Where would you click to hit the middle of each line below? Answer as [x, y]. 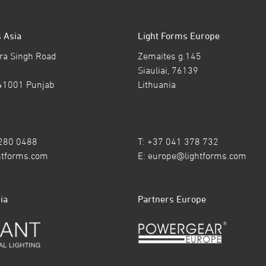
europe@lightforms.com [197, 155]
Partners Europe [172, 199]
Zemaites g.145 [169, 56]
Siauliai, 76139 [168, 70]
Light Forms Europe [178, 35]
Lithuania [156, 84]
